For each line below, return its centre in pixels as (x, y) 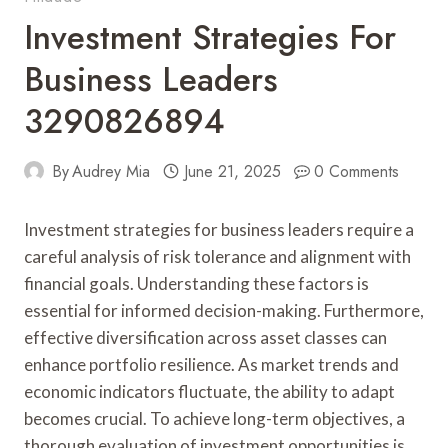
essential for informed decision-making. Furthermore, (224, 310)
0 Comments (357, 171)
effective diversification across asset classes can (205, 337)
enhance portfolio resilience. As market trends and (211, 364)
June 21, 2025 (232, 171)
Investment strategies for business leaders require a (219, 229)
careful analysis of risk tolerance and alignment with (217, 256)
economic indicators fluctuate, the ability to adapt (209, 391)
